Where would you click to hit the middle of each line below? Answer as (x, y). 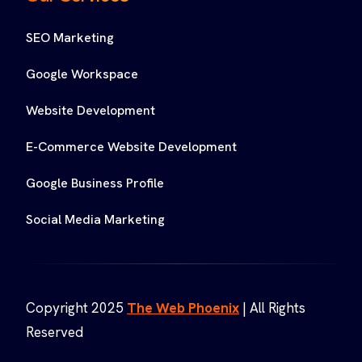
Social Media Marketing (95, 220)
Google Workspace (82, 74)
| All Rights (272, 308)
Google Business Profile (95, 183)
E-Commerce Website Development (131, 147)
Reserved (55, 333)
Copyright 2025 (76, 308)
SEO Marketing (70, 38)
